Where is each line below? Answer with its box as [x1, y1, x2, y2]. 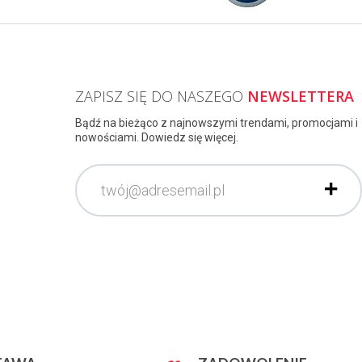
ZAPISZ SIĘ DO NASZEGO [75, 86, 247, 107]
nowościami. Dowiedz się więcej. [75, 131, 238, 145]
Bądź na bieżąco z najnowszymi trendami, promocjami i [75, 116, 358, 130]
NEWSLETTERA [247, 86, 354, 107]
